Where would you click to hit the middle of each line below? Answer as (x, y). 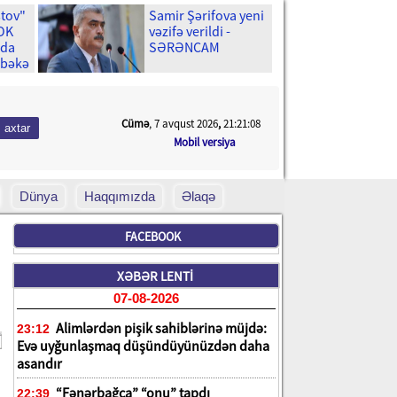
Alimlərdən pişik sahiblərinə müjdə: (160, 328)
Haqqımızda (120, 196)
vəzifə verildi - (190, 31)
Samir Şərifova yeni (206, 15)
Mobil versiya (205, 142)
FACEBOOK (153, 237)
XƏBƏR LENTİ (155, 276)
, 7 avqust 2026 (183, 124)
